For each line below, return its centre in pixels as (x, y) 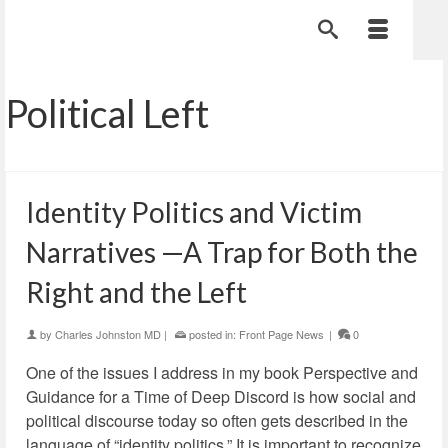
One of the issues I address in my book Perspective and (222, 372)
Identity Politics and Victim (194, 212)
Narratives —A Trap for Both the (222, 252)
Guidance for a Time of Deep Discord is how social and (221, 396)
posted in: (212, 334)
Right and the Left (136, 292)
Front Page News (281, 334)
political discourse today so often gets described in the (217, 420)
